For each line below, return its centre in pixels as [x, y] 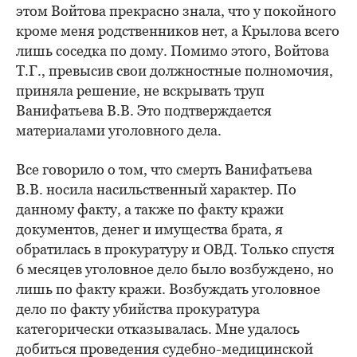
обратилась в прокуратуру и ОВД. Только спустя [175, 249]
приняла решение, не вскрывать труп [140, 91]
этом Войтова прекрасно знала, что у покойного [176, 11]
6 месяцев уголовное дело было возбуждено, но [175, 269]
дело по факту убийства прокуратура [138, 309]
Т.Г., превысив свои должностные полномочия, [175, 71]
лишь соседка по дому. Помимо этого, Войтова [173, 51]
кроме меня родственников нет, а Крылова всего [178, 31]
